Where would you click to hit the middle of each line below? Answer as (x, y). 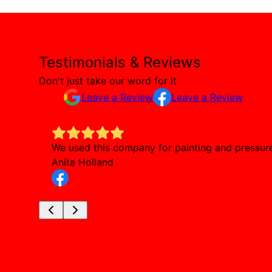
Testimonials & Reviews (120, 62)
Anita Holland (82, 162)
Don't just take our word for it (108, 80)
